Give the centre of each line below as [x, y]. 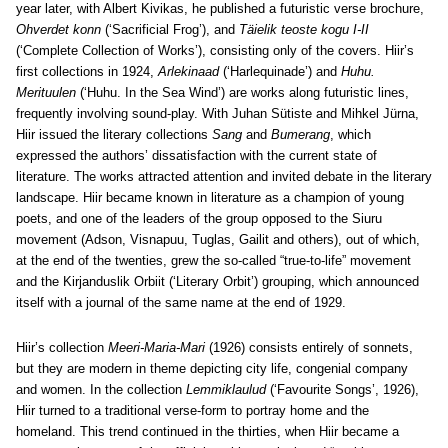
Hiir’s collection [62, 347]
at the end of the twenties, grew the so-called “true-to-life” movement [213, 260]
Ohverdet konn [58, 29]
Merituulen [46, 92]
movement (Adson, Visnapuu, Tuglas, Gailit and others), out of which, [218, 239]
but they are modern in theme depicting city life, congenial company [212, 368]
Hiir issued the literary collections [114, 134]
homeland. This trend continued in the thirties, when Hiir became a [207, 431]
